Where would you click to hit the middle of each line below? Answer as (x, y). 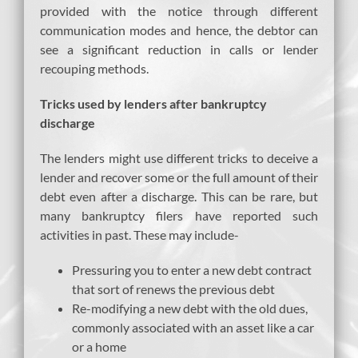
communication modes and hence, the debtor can (179, 30)
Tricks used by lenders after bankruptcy (153, 103)
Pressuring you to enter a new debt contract (192, 269)
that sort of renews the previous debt (173, 288)
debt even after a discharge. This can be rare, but (179, 196)
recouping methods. (94, 68)
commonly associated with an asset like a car (193, 327)
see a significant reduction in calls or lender (179, 49)
